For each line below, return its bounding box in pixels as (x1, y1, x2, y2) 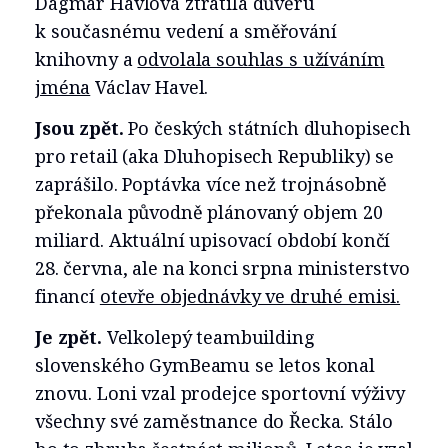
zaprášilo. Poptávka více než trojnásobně (35, 172, 388, 197)
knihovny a (35, 47, 138, 72)
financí (35, 284, 100, 309)
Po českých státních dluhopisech (123, 116, 411, 141)
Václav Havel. (90, 75, 209, 100)
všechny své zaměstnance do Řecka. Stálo (35, 409, 393, 434)
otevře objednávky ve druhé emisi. (99, 284, 401, 309)
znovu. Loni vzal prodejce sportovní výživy (35, 381, 405, 406)
